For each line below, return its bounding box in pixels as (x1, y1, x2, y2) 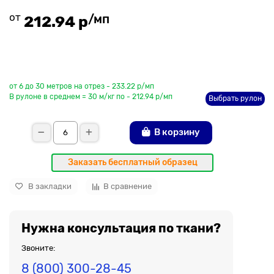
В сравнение (103, 182, 152, 191)
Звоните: (21, 243, 55, 253)
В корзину (154, 127, 200, 138)
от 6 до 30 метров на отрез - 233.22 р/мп (9, 81, 154, 91)
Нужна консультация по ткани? (21, 220, 221, 235)
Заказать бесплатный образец (67, 157, 198, 168)
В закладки (28, 182, 72, 191)
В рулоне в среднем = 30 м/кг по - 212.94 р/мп (9, 92, 172, 101)
